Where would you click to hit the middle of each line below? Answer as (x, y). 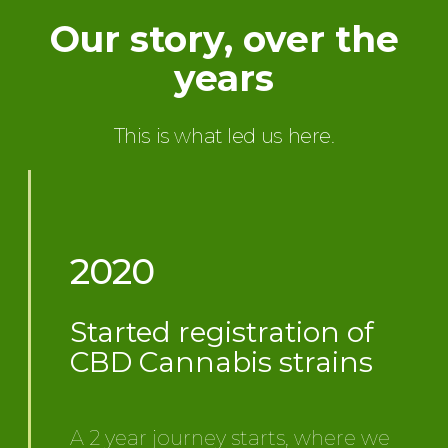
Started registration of (222, 332)
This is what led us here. (224, 136)
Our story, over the (224, 39)
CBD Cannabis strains (222, 362)
